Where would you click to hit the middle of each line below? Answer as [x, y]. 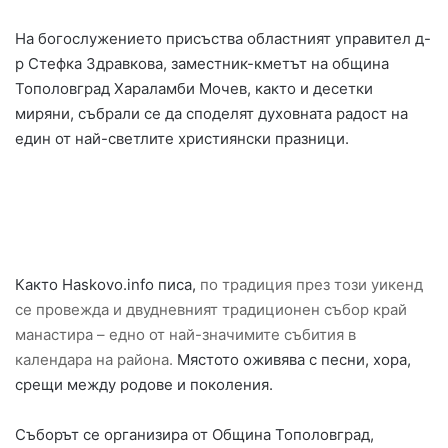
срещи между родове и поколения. [144, 385]
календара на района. [94, 360]
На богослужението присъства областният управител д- [223, 39]
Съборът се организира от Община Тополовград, [194, 435]
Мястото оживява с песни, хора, [292, 360]
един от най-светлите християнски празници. [182, 139]
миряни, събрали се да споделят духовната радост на [211, 114]
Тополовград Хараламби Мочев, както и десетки [194, 89]
